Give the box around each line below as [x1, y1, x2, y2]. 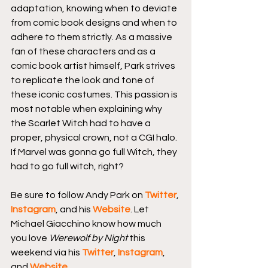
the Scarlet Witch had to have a [11, 118, 153, 128]
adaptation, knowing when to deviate [11, 3, 179, 13]
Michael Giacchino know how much [11, 218, 163, 229]
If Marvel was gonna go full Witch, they [11, 147, 179, 157]
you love [11, 233, 49, 243]
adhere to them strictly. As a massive [11, 32, 174, 42]
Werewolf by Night [49, 233, 127, 243]
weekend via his [11, 247, 82, 257]
